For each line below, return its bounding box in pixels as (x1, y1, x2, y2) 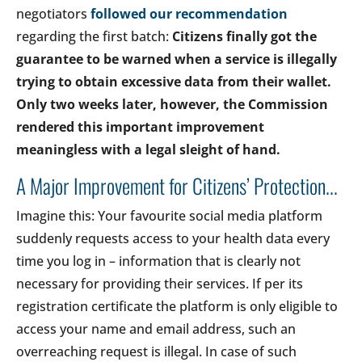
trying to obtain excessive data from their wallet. (16, 72, 331, 90)
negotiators (16, 4, 90, 23)
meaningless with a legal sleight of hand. (16, 140, 280, 158)
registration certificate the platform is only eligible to (16, 297, 338, 315)
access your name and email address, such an (16, 319, 296, 338)
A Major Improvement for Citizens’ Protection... (16, 170, 338, 200)
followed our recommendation (90, 4, 288, 23)
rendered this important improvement (16, 117, 264, 136)
